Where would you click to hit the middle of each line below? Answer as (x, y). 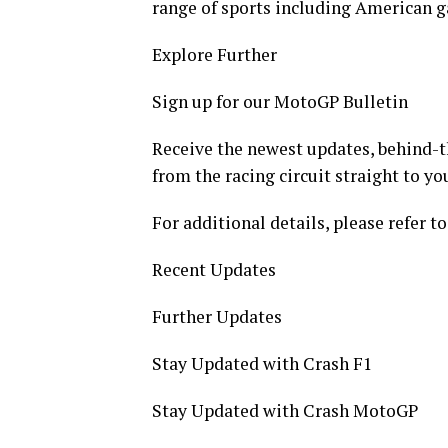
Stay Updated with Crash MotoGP (285, 411)
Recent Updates (214, 270)
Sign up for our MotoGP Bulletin (280, 102)
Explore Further (214, 55)
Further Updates (217, 317)
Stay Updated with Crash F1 (262, 364)
